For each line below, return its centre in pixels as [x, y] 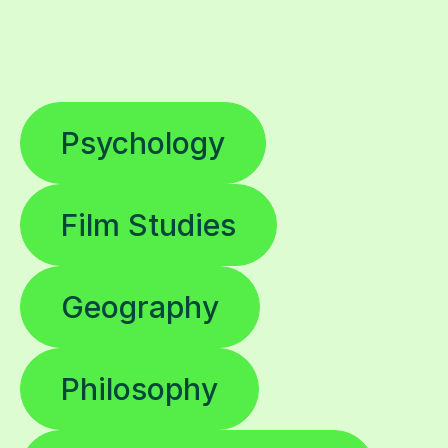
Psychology [143, 143]
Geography [140, 307]
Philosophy [139, 389]
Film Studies [148, 225]
